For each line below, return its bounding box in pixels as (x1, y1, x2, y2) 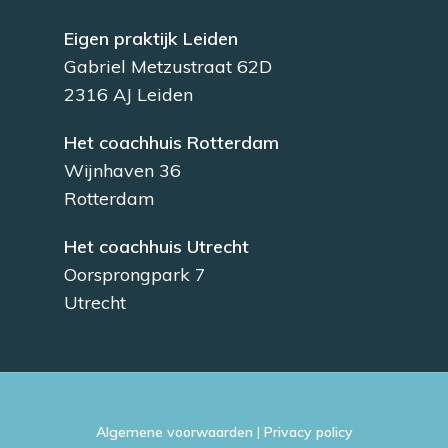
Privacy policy (263, 422, 353, 441)
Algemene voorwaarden (95, 422, 253, 441)
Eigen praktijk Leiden (64, 26, 238, 50)
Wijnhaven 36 (64, 158, 181, 182)
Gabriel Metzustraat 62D (64, 54, 272, 78)
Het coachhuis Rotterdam (64, 130, 279, 154)
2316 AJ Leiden (64, 82, 193, 106)
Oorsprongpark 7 (64, 262, 206, 286)
